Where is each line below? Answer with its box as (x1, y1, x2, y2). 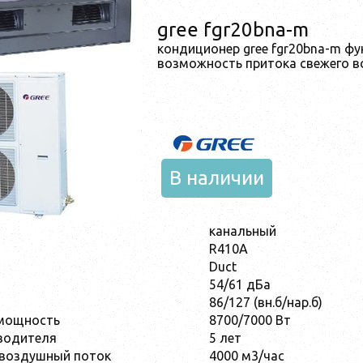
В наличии (169, 166, 264, 189)
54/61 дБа (209, 276, 271, 292)
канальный (209, 223, 276, 238)
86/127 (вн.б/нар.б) (209, 294, 322, 310)
